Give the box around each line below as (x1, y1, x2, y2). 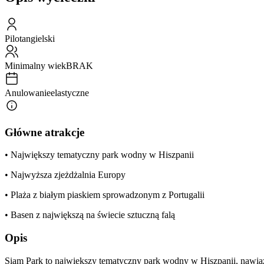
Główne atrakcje (5, 126, 84, 138)
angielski (22, 33, 55, 44)
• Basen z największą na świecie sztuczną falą (5, 210, 175, 220)
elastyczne (51, 87, 89, 98)
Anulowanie (5, 87, 51, 98)
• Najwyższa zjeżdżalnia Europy (5, 170, 126, 180)
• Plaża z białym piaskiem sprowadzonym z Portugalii (5, 190, 204, 200)
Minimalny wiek (5, 60, 66, 71)
